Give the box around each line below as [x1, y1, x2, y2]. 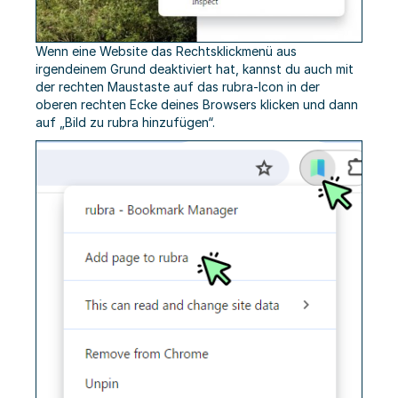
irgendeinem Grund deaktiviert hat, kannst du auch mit [36, 60, 354, 76]
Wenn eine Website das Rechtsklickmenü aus [36, 43, 297, 59]
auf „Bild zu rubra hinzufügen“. [36, 114, 215, 130]
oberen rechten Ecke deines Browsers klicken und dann [36, 96, 358, 112]
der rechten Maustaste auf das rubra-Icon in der [36, 78, 320, 94]
